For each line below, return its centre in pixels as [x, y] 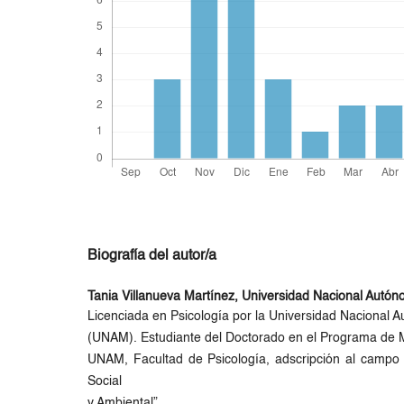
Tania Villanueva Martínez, [165, 296]
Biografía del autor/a [152, 256]
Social [105, 381]
